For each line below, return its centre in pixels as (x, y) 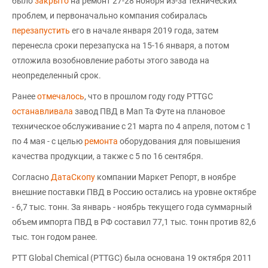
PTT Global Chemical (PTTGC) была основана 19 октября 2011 (132, 258)
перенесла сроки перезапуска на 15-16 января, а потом (121, 45)
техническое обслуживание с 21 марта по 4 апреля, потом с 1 (132, 126)
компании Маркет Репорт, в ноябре (166, 177)
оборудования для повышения (179, 141)
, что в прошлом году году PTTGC (149, 96)
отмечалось (61, 96)
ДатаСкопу (74, 177)
